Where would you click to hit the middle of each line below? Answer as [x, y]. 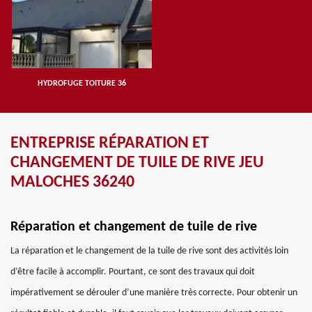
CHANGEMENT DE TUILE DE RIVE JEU [137, 163]
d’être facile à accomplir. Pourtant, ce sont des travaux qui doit [133, 272]
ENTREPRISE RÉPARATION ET [110, 143]
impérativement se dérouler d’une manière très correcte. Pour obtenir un [154, 293]
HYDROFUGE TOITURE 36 [81, 84]
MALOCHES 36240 [72, 182]
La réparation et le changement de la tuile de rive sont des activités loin [149, 251]
